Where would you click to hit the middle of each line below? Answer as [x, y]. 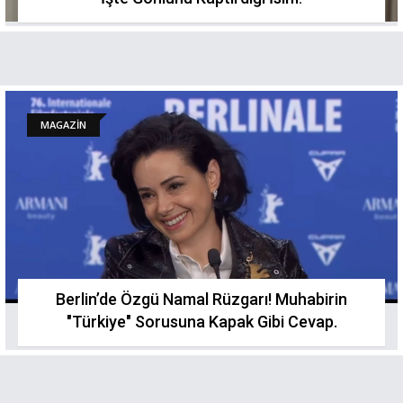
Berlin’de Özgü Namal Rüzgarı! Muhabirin [201, 299]
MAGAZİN [63, 125]
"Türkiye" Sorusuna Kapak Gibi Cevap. [201, 322]
